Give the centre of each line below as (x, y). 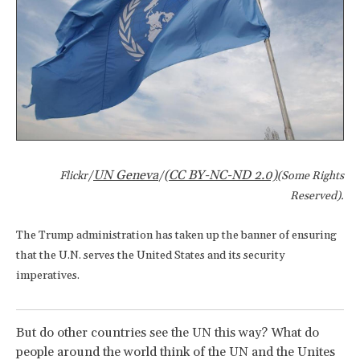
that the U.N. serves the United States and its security (151, 256)
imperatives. (48, 276)
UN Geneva (126, 176)
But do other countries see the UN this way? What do (168, 333)
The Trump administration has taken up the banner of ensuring (176, 236)
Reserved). (317, 196)
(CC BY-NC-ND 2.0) (221, 176)
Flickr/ (76, 176)
